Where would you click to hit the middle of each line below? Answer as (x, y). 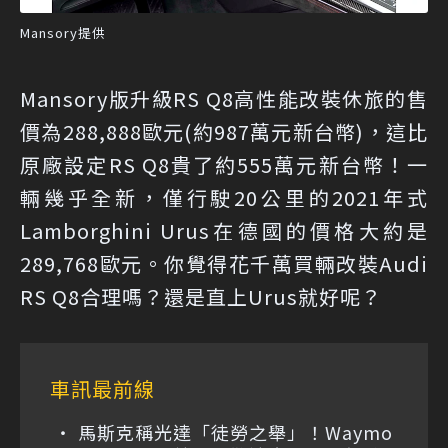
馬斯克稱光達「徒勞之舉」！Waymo (235, 432)
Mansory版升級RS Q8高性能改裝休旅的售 (224, 99)
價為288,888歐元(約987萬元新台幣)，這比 (224, 132)
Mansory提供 (63, 33)
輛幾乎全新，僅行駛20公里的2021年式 (224, 198)
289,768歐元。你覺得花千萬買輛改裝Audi (224, 264)
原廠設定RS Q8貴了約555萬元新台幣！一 (224, 165)
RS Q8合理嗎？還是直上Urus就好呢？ (201, 297)
